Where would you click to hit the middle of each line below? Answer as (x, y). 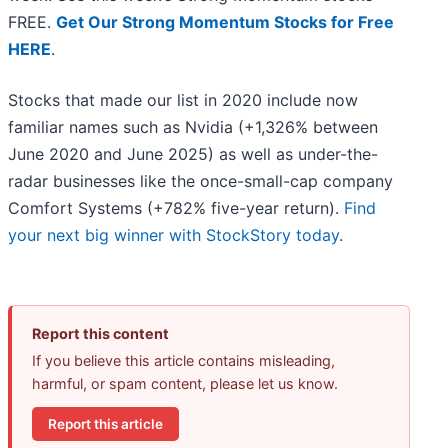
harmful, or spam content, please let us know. (185, 384)
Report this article (105, 423)
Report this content (100, 334)
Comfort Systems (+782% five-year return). (176, 208)
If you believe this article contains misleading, (183, 361)
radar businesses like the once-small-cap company (200, 181)
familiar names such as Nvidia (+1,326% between (193, 127)
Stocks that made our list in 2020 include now (183, 100)
